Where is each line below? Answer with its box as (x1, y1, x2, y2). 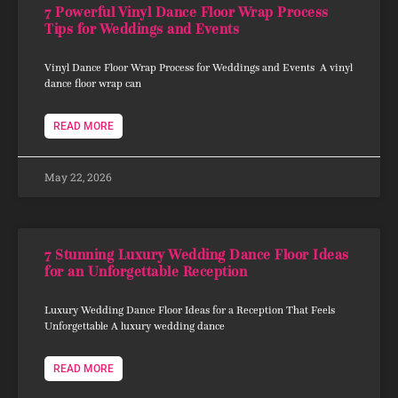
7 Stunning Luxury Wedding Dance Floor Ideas (44, 245, 349, 263)
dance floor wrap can (44, 76, 141, 90)
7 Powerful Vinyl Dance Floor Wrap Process (44, 3, 329, 20)
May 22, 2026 (44, 169, 112, 184)
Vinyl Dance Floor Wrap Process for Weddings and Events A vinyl (44, 60, 353, 74)
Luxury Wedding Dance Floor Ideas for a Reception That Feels (44, 302, 335, 316)
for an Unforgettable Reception (44, 262, 247, 280)
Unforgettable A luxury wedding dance (44, 318, 225, 332)
